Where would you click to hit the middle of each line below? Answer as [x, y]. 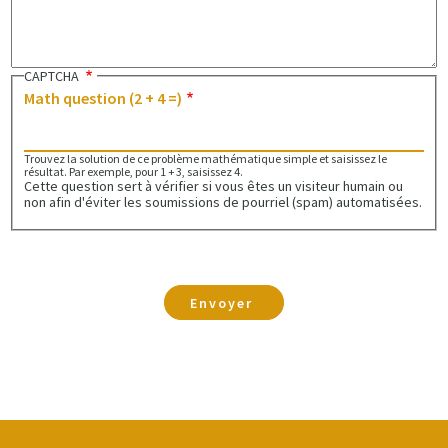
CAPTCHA [52, 76]
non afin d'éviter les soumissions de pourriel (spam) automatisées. [222, 201]
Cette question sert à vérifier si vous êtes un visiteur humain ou [213, 185]
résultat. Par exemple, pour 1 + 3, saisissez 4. [133, 171]
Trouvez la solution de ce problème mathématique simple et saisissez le [205, 158]
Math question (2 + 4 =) [102, 97]
